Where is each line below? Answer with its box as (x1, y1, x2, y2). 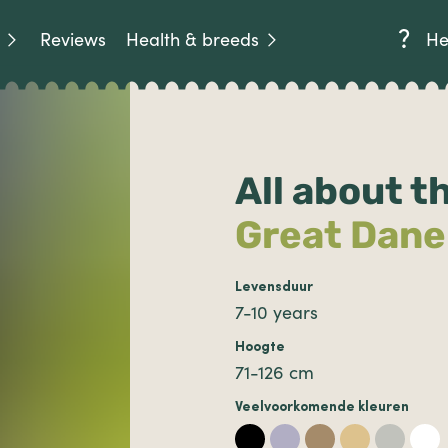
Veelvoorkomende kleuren (234, 399, 409, 415)
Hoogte (234, 339, 285, 355)
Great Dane (234, 211, 446, 258)
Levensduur (234, 279, 313, 295)
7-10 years (234, 300, 318, 324)
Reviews (40, 27, 106, 51)
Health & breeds (126, 27, 259, 51)
